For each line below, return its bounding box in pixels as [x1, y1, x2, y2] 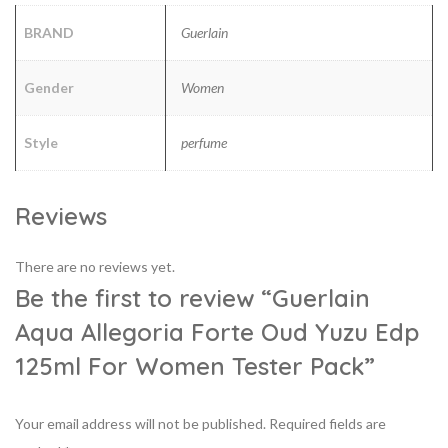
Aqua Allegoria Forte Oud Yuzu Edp [15, 316, 419, 347]
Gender [24, 78, 74, 96]
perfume [181, 133, 227, 151]
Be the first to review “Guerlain [15, 282, 370, 313]
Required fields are [269, 414, 386, 432]
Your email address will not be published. [15, 414, 266, 432]
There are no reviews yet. [15, 257, 175, 275]
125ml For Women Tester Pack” [15, 350, 375, 381]
